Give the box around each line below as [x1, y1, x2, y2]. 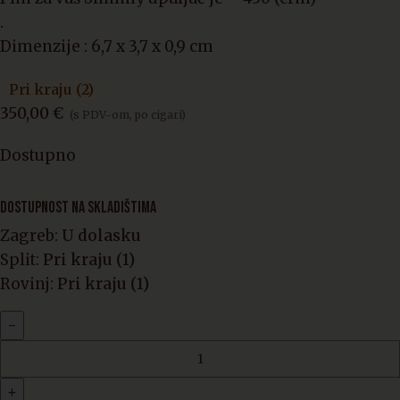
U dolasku [62, 226, 141, 246]
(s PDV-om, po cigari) [70, 108, 186, 121]
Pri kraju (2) [9, 80, 94, 98]
